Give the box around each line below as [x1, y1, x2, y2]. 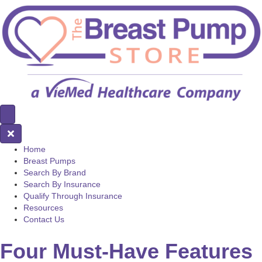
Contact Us [23, 215, 64, 225]
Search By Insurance [23, 180, 101, 189]
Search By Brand [23, 168, 86, 178]
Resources [23, 203, 63, 213]
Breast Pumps [23, 156, 75, 166]
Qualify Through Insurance [23, 191, 122, 201]
